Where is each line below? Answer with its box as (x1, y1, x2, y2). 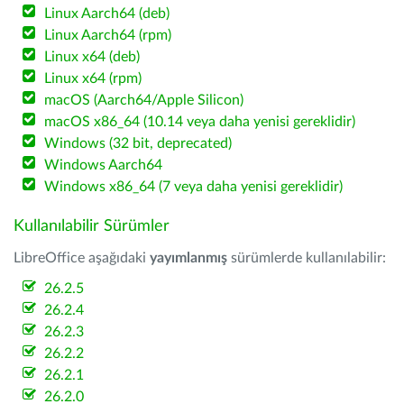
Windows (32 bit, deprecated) (44, 136, 233, 151)
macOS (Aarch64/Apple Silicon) (44, 93, 244, 107)
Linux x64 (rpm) (44, 71, 142, 86)
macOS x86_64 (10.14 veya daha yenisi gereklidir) (44, 115, 356, 129)
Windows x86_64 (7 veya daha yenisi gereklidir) (44, 179, 344, 194)
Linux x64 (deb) (44, 50, 141, 64)
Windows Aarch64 (44, 158, 163, 172)
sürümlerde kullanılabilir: (227, 251, 386, 265)
